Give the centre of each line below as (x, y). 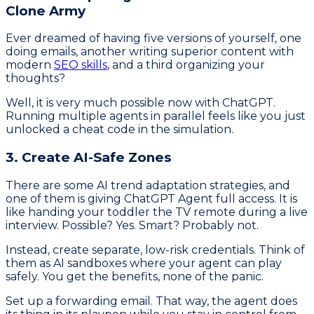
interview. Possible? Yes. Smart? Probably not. (132, 225)
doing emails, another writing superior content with (150, 52)
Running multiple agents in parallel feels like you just (156, 116)
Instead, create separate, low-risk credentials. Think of (155, 250)
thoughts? (35, 78)
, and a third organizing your (186, 65)
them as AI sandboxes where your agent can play (144, 263)
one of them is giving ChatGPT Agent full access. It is (151, 198)
